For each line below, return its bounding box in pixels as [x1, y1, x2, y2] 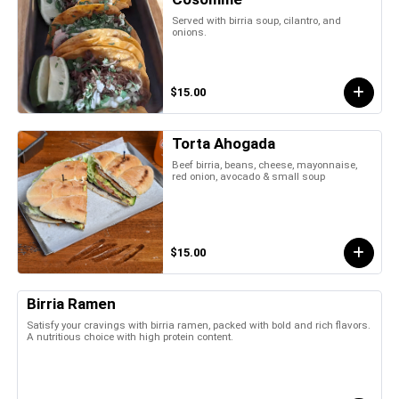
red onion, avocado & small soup [172, 169, 326, 183]
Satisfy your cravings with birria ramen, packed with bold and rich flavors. [27, 318, 370, 331]
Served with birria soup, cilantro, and [172, 13, 342, 27]
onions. [172, 25, 208, 38]
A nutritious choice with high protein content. [27, 330, 233, 343]
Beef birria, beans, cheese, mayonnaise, [172, 158, 358, 171]
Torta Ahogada [172, 134, 276, 152]
